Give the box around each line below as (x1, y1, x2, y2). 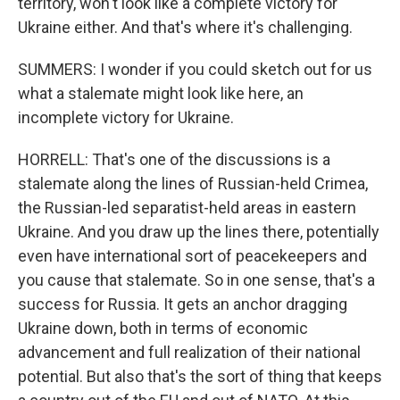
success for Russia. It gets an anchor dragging (18, 295, 347, 313)
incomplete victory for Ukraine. (18, 108, 234, 127)
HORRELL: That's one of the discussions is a (18, 150, 330, 169)
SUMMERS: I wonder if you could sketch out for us (18, 60, 372, 79)
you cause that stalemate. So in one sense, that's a (18, 271, 375, 289)
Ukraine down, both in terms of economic (18, 319, 308, 337)
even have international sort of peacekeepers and (18, 246, 367, 265)
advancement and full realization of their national (18, 343, 361, 362)
